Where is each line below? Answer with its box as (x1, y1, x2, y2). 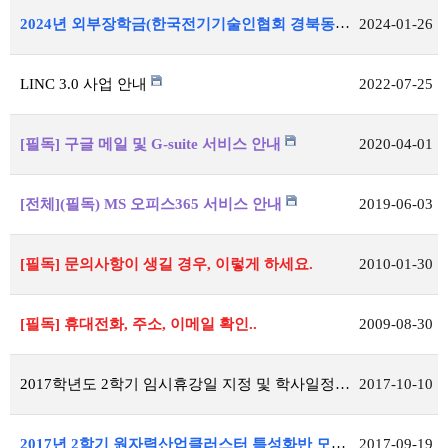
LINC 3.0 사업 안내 (20, 76, 151, 92)
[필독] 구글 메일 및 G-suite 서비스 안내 (20, 136, 281, 152)
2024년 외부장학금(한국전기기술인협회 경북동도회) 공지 (335, 15, 350, 31)
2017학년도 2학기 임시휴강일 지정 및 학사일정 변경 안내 (335, 376, 350, 392)
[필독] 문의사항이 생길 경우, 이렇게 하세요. (20, 256, 313, 272)
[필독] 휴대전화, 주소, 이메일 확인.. (20, 316, 257, 332)
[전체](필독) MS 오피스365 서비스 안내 (20, 196, 282, 212)
